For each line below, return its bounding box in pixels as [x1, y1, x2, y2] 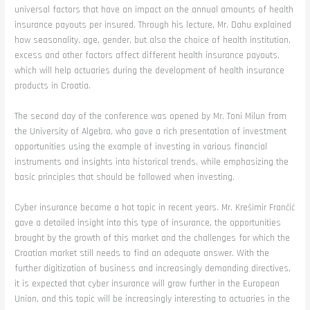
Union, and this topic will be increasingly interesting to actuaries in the [15, 292, 291, 305]
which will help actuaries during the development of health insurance [15, 64, 285, 77]
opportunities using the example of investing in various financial [15, 140, 268, 153]
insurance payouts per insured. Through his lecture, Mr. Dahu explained [15, 18, 292, 31]
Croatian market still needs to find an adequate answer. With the [15, 246, 270, 259]
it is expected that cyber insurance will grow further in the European [15, 277, 280, 290]
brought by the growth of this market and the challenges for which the [15, 231, 291, 244]
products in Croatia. [15, 79, 91, 92]
